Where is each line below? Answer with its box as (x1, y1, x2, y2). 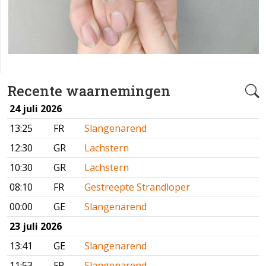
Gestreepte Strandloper (84, 180, 190, 194)
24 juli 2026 (9, 102, 62, 115)
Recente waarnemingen (7, 81, 170, 100)
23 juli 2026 (9, 219, 62, 233)
